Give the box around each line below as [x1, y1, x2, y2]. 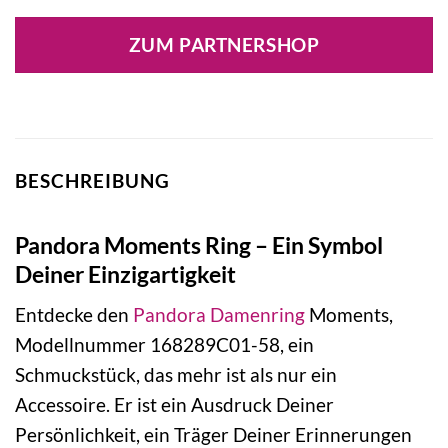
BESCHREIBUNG [15, 169, 170, 193]
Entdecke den [15, 303, 133, 327]
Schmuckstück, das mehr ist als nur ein [15, 363, 337, 387]
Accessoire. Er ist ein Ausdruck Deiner [15, 393, 334, 417]
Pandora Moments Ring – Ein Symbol [15, 230, 383, 259]
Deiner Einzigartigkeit [15, 259, 236, 288]
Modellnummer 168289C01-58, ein [15, 333, 314, 357]
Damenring [210, 303, 305, 327]
